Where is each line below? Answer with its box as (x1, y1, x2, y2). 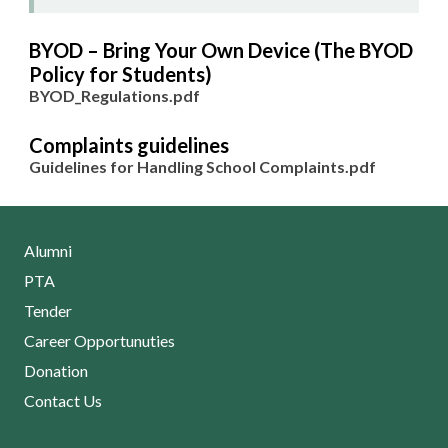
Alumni (23, 241, 72, 261)
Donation (23, 361, 88, 381)
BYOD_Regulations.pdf (28, 86, 200, 106)
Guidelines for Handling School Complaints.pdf (28, 157, 376, 177)
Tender (23, 301, 72, 321)
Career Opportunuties (23, 331, 175, 351)
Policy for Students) (28, 62, 212, 87)
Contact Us (23, 391, 102, 411)
